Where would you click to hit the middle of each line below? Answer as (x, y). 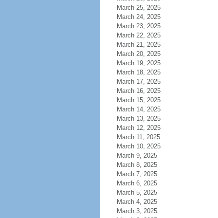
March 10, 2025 (138, 146)
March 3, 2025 (137, 211)
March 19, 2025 (138, 63)
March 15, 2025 (138, 100)
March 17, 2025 (138, 82)
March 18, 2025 (138, 72)
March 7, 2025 (137, 174)
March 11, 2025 (138, 137)
